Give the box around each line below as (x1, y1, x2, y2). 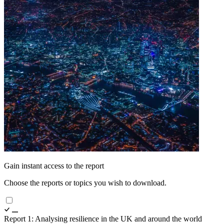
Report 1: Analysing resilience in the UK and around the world (4, 214, 202, 223)
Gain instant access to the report (4, 161, 104, 170)
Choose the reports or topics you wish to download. (4, 178, 166, 187)
